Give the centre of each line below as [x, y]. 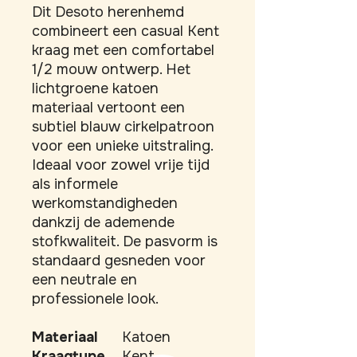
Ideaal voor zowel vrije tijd [121, 165]
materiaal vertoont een [108, 108]
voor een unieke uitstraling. [122, 146]
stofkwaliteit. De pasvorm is [125, 241]
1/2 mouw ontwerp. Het [111, 69]
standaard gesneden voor [119, 261]
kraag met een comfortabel [123, 50]
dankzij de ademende [103, 222]
